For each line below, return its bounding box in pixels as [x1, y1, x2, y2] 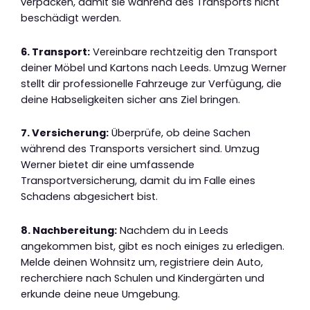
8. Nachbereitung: [21, 223, 117, 237]
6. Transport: [21, 44, 90, 59]
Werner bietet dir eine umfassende [21, 158, 194, 172]
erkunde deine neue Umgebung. [21, 286, 180, 301]
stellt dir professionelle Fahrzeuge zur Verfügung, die [21, 76, 282, 91]
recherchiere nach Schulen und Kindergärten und [21, 271, 264, 285]
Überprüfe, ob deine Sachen [109, 126, 250, 140]
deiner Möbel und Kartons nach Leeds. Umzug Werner [21, 60, 286, 75]
